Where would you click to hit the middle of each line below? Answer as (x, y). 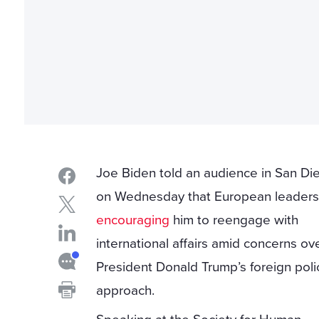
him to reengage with (234, 220)
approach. (126, 291)
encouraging (133, 220)
